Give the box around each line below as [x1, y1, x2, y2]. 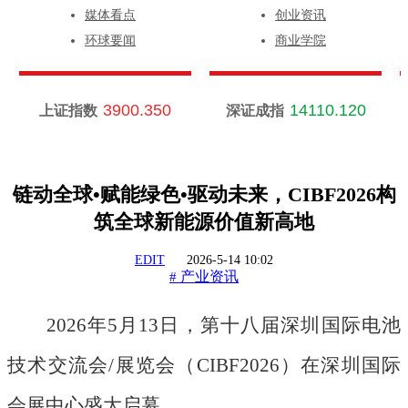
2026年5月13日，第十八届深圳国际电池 [46, 314, 401, 337]
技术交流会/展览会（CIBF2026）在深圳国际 [7, 354, 401, 377]
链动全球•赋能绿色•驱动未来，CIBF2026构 [12, 183, 396, 207]
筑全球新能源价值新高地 [94, 210, 314, 234]
